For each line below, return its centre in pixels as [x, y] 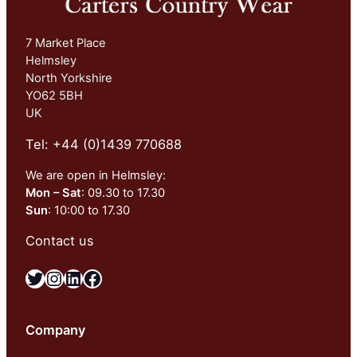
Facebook [87, 277]
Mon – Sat [53, 193]
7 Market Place [66, 43]
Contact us [60, 241]
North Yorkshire [69, 78]
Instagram [52, 277]
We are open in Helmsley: [96, 176]
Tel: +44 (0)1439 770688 [104, 145]
